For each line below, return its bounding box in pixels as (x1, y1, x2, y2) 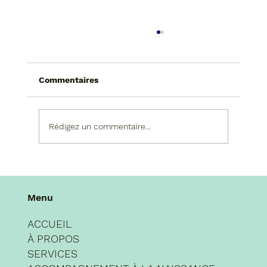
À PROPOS (27, 232, 79, 245)
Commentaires (38, 75, 98, 85)
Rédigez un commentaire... (48, 121, 151, 131)
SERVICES (27, 247, 77, 260)
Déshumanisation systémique (58, 137, 214, 150)
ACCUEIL (27, 217, 72, 230)
